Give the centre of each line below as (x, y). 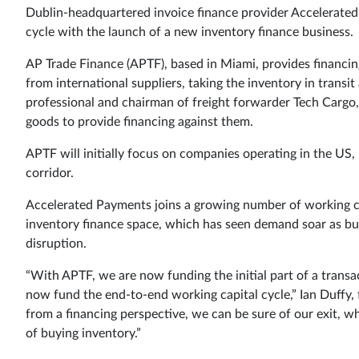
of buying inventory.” (83, 333)
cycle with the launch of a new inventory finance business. (190, 32)
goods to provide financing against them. (139, 121)
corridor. (50, 173)
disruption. (56, 243)
